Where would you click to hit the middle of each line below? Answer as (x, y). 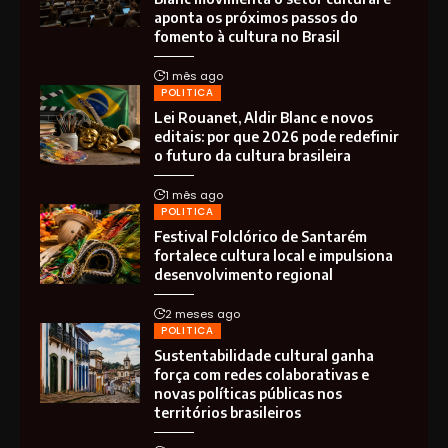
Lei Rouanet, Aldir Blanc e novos (263, 117)
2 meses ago (202, 313)
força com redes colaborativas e (261, 374)
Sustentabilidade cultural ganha (264, 355)
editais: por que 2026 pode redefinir (276, 136)
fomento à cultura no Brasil (247, 36)
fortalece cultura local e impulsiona (273, 255)
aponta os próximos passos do (256, 17)
